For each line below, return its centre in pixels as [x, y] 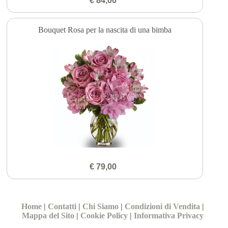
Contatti [62, 207]
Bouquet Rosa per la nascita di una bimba [105, 30]
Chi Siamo [101, 207]
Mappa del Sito [48, 216]
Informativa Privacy [169, 216]
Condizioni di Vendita [163, 207]
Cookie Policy [104, 216]
